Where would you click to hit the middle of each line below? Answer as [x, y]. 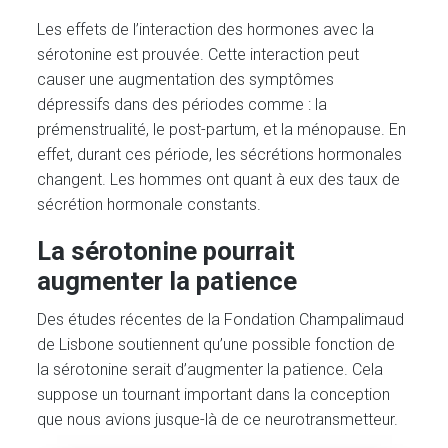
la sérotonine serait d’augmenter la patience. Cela [210, 370]
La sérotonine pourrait [166, 250]
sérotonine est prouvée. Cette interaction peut [198, 54]
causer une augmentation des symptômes [186, 79]
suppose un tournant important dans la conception [214, 395]
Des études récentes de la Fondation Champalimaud [221, 320]
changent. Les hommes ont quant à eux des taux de [219, 179]
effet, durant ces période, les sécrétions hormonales [220, 154]
